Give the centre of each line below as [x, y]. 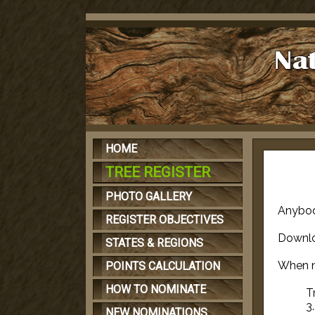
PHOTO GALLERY [149, 197]
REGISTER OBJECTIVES [165, 220]
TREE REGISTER [158, 172]
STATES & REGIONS [154, 243]
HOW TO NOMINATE [156, 289]
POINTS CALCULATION [163, 266]
